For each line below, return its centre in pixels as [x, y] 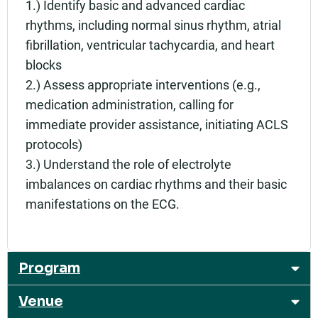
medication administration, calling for [130, 105]
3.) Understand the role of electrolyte [128, 164]
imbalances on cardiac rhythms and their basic [156, 184]
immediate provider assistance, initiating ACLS [157, 125]
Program [49, 268]
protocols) [54, 144]
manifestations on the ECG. [103, 204]
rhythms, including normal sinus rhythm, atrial [153, 25]
